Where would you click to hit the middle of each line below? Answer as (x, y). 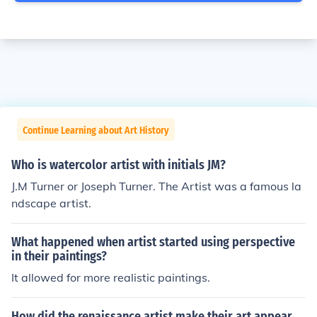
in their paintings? (59, 256)
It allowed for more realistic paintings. (111, 277)
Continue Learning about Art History (96, 131)
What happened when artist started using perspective (153, 242)
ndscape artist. (51, 203)
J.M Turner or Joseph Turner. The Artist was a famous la (156, 186)
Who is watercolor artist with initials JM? (119, 165)
